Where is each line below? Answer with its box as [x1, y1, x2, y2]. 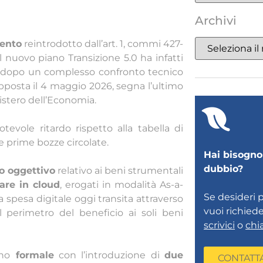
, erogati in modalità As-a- [60, 179, 184, 191]
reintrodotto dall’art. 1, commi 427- [21, 38, 184, 50]
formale [10, 249, 54, 261]
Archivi [195, 14, 237, 28]
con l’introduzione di [53, 249, 165, 261]
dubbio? [204, 163, 244, 175]
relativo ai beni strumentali [55, 165, 184, 177]
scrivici [204, 220, 235, 231]
